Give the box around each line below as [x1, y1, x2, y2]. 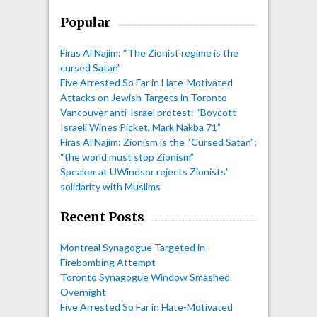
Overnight [59, 285, 106, 298]
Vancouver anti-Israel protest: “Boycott [59, 105, 236, 118]
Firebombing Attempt [59, 255, 156, 268]
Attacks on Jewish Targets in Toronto [59, 91, 227, 103]
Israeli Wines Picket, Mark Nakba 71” [59, 120, 221, 133]
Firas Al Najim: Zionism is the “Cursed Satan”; [59, 135, 257, 148]
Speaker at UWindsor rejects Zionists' [59, 165, 228, 178]
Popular [59, 13, 110, 30]
